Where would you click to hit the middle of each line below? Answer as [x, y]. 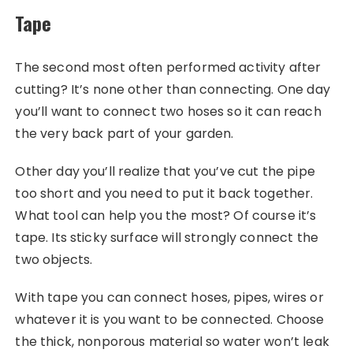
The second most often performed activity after [168, 68]
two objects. [54, 260]
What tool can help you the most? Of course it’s [166, 216]
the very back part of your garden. [124, 134]
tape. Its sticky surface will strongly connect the [167, 238]
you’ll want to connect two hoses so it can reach [168, 112]
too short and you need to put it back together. [164, 194]
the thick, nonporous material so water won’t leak [172, 342]
